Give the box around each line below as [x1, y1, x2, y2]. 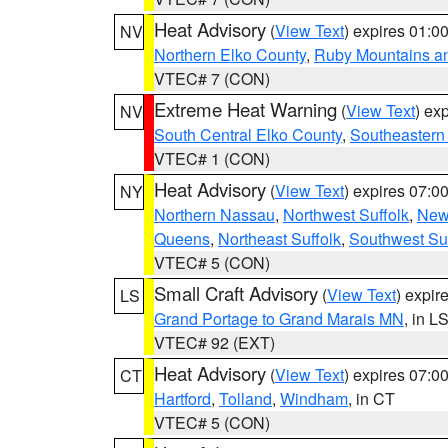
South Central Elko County [154, 123, 342, 146]
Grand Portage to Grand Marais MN [154, 307, 404, 330]
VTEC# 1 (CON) [154, 147, 270, 170]
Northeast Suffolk [218, 227, 341, 250]
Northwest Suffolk [283, 203, 409, 226]
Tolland [219, 387, 272, 410]
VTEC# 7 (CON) [154, 67, 270, 90]
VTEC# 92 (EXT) [154, 331, 275, 354]
